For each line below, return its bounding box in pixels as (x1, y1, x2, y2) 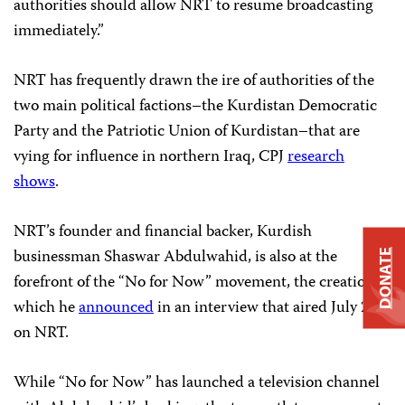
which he (14, 294, 79, 322)
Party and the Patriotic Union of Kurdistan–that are (14, 118, 360, 146)
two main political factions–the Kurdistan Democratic (14, 92, 377, 120)
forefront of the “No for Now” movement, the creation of (14, 268, 391, 297)
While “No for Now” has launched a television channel (14, 369, 380, 397)
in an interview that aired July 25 (154, 294, 377, 322)
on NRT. (14, 319, 69, 347)
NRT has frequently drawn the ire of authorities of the (14, 67, 374, 95)
